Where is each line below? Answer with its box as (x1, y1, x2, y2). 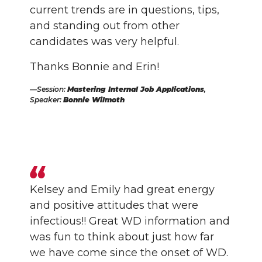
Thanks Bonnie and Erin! (30, 60, 160, 73)
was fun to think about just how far (30, 230, 215, 243)
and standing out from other (30, 19, 180, 32)
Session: (37, 85, 68, 94)
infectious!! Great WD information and (30, 215, 230, 227)
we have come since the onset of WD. (30, 246, 229, 259)
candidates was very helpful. (30, 35, 180, 48)
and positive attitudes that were (30, 199, 199, 212)
